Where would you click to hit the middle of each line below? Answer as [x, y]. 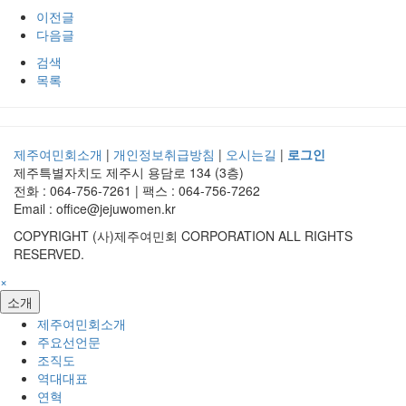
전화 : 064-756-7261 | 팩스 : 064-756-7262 [137, 190]
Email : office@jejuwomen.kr [95, 208]
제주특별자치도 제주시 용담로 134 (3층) [129, 172]
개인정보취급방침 [164, 154]
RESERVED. [49, 253]
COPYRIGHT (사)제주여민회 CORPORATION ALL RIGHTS [183, 235]
